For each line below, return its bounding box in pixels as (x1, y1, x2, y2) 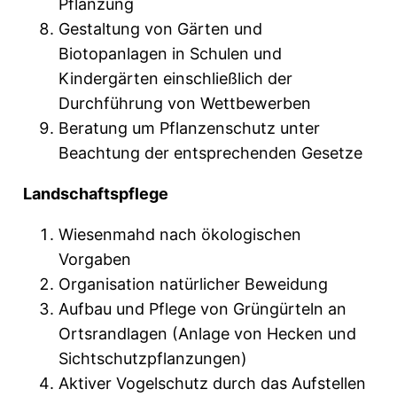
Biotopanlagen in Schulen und (58, 44, 282, 64)
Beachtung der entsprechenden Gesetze (58, 144, 362, 163)
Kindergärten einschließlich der (58, 69, 292, 89)
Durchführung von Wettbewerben (58, 94, 311, 113)
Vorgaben (58, 250, 131, 269)
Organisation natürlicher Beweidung (58, 275, 332, 294)
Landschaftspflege (23, 184, 168, 204)
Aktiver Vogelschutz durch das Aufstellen (58, 374, 366, 393)
